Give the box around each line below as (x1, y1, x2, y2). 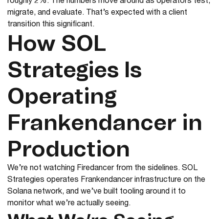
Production (7, 139, 130, 161)
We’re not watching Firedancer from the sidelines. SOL (7, 165, 197, 173)
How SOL (7, 34, 106, 56)
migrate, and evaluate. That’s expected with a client (7, 9, 187, 18)
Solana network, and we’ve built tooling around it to (7, 188, 186, 197)
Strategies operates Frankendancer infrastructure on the (7, 176, 205, 185)
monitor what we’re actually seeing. (7, 200, 131, 208)
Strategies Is (7, 60, 142, 82)
